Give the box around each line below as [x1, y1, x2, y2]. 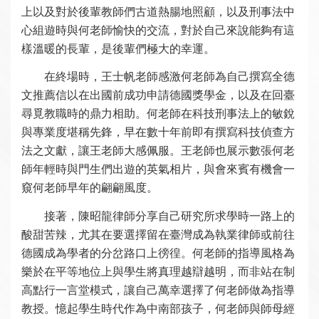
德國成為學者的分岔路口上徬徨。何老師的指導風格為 [21, 246, 295, 259]
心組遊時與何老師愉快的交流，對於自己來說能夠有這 [21, 24, 295, 37]
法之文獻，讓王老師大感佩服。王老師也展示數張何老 [21, 145, 295, 157]
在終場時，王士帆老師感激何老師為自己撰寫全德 [44, 70, 295, 83]
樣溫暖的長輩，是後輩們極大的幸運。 [21, 43, 215, 56]
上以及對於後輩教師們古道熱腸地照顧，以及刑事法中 [21, 6, 295, 19]
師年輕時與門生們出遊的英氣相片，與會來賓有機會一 [21, 163, 295, 176]
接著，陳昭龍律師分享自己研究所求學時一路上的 [44, 209, 295, 222]
